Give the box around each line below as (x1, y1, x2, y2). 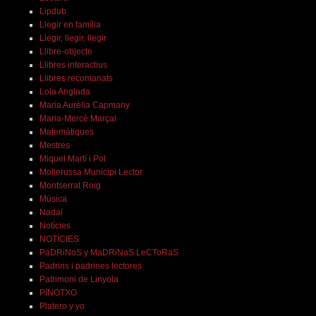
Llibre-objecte (39, 47, 92, 57)
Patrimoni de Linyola (39, 274, 119, 285)
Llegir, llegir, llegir (39, 33, 107, 44)
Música (39, 194, 67, 205)
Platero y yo (39, 301, 85, 312)
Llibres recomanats (39, 73, 113, 84)
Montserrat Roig (39, 181, 101, 191)
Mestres (39, 140, 70, 151)
